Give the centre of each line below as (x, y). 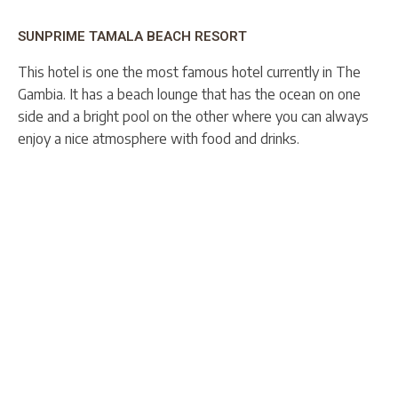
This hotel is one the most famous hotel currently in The (189, 72)
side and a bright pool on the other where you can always (193, 117)
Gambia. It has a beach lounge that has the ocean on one (189, 95)
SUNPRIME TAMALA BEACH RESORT (132, 37)
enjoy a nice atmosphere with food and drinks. (159, 139)
